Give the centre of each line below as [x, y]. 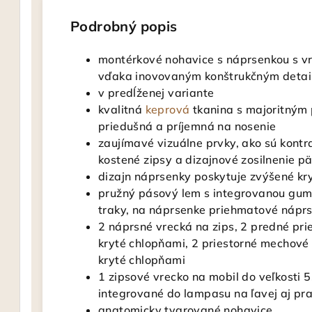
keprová [167, 109]
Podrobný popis [124, 26]
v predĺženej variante [156, 93]
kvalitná [122, 109]
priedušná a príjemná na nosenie [187, 126]
